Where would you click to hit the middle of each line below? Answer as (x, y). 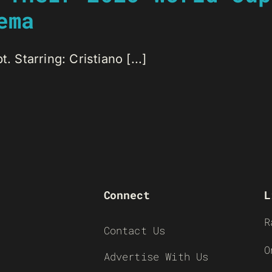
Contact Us (134, 230)
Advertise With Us (156, 257)
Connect (127, 195)
